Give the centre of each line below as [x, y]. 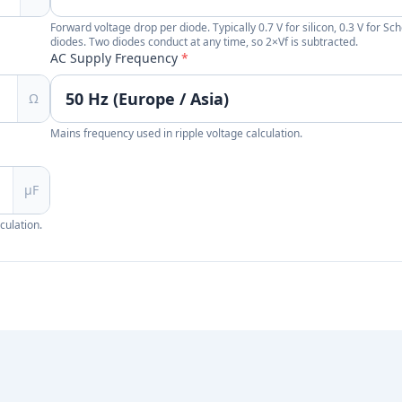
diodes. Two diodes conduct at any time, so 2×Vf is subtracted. [204, 42]
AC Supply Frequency [116, 58]
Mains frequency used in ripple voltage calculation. [176, 133]
